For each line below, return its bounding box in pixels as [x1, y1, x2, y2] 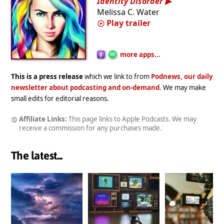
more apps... [120, 49, 161, 59]
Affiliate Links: [18, 114, 67, 123]
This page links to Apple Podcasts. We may [66, 114, 196, 123]
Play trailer [106, 17, 151, 28]
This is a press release [11, 71, 83, 81]
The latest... [11, 149, 62, 162]
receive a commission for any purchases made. [19, 123, 162, 132]
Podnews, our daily [151, 71, 213, 81]
